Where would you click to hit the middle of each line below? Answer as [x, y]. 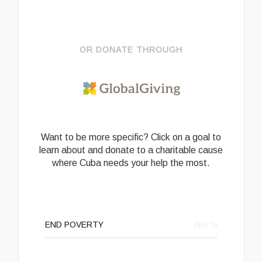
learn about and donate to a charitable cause [131, 150]
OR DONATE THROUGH [131, 50]
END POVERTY [74, 225]
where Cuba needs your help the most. [131, 163]
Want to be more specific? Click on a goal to [131, 137]
